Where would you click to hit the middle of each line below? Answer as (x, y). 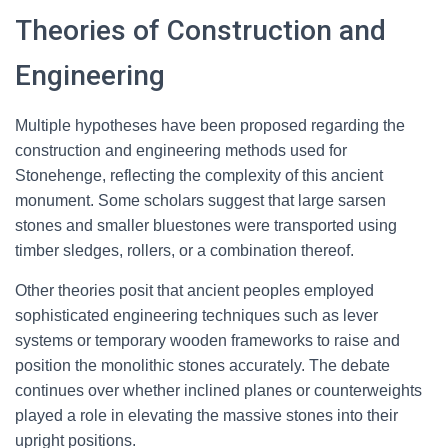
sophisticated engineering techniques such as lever (196, 315)
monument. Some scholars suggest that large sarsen (200, 200)
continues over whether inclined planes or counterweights (218, 390)
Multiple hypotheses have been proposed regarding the (210, 125)
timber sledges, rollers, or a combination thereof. (184, 250)
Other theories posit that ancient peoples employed (194, 290)
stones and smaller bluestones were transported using (206, 225)
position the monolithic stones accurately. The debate (202, 365)
